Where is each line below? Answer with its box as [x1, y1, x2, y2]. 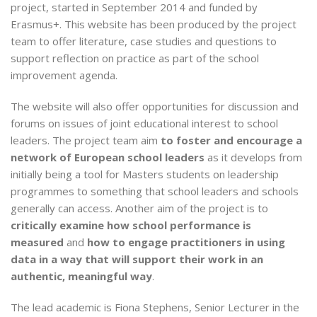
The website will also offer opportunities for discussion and [11, 99, 299, 113]
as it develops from [204, 150, 302, 164]
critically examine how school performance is [11, 218, 251, 232]
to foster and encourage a [161, 133, 302, 147]
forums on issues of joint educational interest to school [11, 116, 278, 130]
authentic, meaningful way [11, 269, 152, 283]
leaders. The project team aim [11, 133, 161, 147]
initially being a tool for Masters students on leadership [11, 167, 279, 181]
